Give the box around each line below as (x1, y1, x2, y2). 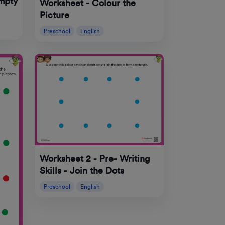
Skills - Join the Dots (39, 166, 124, 176)
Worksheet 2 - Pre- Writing (39, 154, 150, 164)
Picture (39, 11, 69, 20)
